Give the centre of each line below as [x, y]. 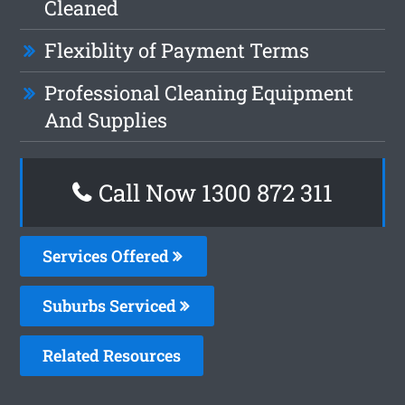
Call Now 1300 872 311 [213, 192]
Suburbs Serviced [112, 305]
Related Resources [112, 355]
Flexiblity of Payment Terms [177, 50]
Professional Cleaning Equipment [199, 92]
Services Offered [108, 255]
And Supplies [106, 119]
